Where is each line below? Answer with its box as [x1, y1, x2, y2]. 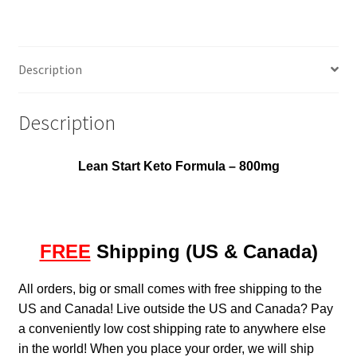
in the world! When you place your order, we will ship [18, 341, 314, 355]
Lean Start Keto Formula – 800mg [77, 159, 280, 174]
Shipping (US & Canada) [90, 241, 318, 263]
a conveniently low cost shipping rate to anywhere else [18, 321, 326, 335]
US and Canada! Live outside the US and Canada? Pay [18, 301, 333, 316]
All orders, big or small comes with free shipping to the [18, 281, 322, 296]
